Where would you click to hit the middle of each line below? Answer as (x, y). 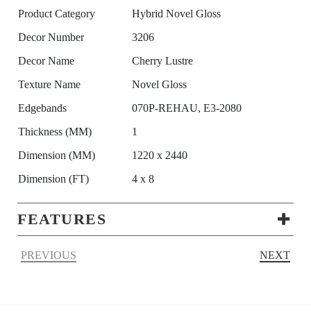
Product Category (57, 14)
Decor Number (51, 37)
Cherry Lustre (162, 61)
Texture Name (49, 85)
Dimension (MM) (57, 155)
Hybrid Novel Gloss (176, 14)
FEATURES (62, 219)
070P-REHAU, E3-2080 (187, 108)
